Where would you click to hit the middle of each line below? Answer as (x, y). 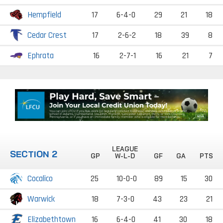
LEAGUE (125, 149)
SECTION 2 (34, 154)
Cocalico (40, 179)
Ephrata (41, 56)
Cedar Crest (47, 35)
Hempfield (44, 15)
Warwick (41, 199)
